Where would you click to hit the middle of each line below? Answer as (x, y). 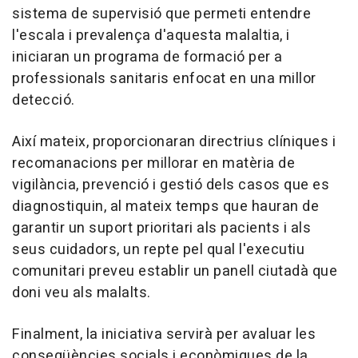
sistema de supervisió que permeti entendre (161, 14)
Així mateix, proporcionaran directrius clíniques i (174, 142)
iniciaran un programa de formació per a (147, 58)
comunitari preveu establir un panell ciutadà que (175, 272)
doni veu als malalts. (82, 293)
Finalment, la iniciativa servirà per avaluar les (164, 335)
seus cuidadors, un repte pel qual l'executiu (158, 250)
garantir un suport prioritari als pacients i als (161, 229)
